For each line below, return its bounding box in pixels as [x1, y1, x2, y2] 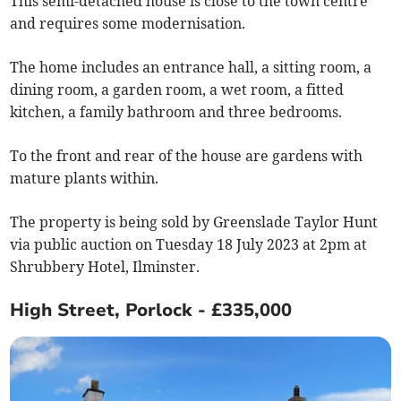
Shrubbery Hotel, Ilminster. [10, 258, 204, 277]
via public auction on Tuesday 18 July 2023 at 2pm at [10, 235, 368, 254]
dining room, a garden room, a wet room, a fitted [10, 81, 345, 99]
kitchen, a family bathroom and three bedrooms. [10, 103, 346, 122]
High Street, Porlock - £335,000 [10, 298, 293, 323]
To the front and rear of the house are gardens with [10, 147, 363, 166]
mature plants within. [10, 169, 163, 188]
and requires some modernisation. [10, 14, 250, 33]
